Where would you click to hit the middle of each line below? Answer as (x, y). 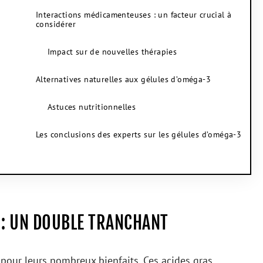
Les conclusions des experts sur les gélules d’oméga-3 (139, 134)
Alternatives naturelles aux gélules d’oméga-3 (123, 79)
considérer (56, 24)
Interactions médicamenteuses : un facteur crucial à (134, 15)
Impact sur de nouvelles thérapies (112, 52)
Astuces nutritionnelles (92, 107)
